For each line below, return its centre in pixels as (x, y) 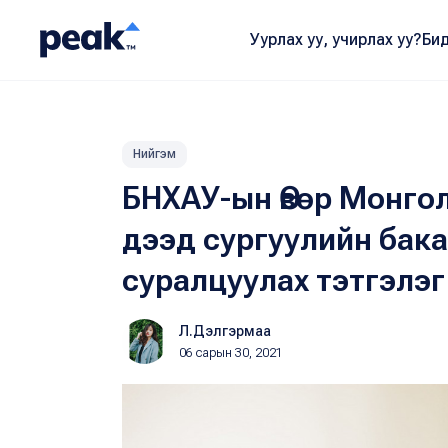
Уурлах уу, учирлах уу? (335, 39)
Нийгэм (154, 154)
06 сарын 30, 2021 (231, 353)
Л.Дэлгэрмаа (225, 331)
